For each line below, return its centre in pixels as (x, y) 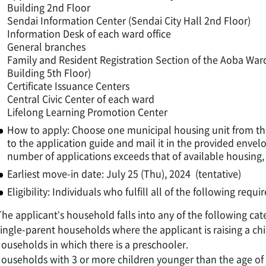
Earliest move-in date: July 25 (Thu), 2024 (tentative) (124, 173)
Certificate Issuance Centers (69, 85)
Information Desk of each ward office (89, 33)
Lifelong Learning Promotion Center (88, 111)
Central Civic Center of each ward (81, 98)
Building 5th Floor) (49, 72)
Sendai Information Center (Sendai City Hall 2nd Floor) (129, 20)
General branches (47, 46)
